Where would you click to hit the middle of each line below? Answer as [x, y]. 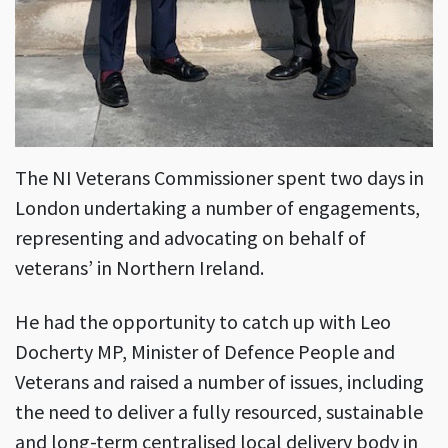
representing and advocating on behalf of [190, 237]
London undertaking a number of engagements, [217, 207]
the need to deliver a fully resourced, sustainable [219, 411]
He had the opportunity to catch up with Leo [203, 321]
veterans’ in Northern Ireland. [139, 267]
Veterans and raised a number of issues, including [219, 381]
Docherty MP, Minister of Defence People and [205, 351]
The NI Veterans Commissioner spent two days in [219, 177]
